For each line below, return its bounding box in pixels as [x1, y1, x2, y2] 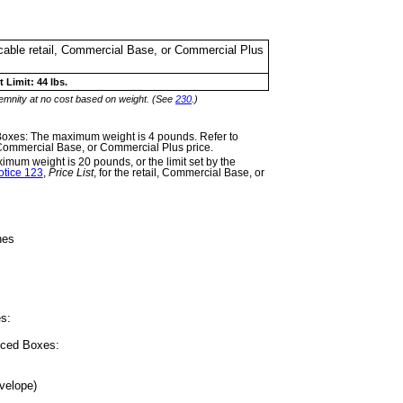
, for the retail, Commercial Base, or [93, 166, 264, 178]
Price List [48, 166, 94, 178]
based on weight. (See [76, 93, 173, 104]
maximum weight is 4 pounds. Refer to [51, 130, 238, 142]
